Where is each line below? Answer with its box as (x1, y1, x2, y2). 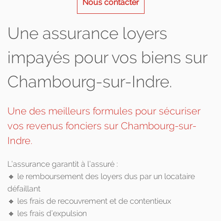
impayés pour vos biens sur (7, 48, 207, 67)
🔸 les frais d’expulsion (7, 209, 87, 218)
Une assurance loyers (7, 24, 167, 43)
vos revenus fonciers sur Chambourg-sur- (7, 120, 196, 132)
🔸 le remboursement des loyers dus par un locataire (7, 172, 195, 181)
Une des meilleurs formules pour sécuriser (7, 105, 201, 117)
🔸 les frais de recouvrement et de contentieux (7, 196, 171, 206)
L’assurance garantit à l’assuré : (7, 159, 118, 169)
